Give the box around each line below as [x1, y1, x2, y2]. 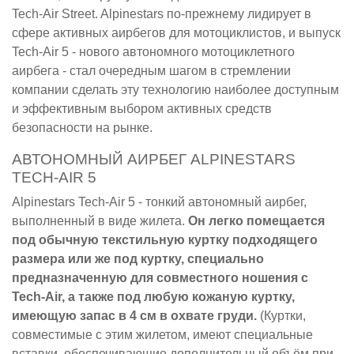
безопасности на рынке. [12, 120, 153, 134]
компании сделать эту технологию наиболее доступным [12, 82, 339, 96]
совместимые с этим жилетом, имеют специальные [12, 327, 313, 341]
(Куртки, [257, 308, 306, 322]
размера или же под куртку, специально [12, 251, 264, 265]
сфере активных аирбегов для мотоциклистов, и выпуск [12, 25, 341, 40]
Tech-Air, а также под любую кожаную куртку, [12, 289, 295, 303]
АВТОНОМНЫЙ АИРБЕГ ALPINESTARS [12, 150, 296, 168]
